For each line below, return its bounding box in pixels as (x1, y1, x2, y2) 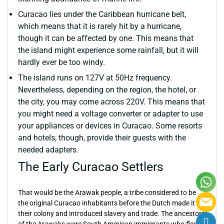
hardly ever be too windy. (18, 57, 105, 67)
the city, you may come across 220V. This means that (18, 97, 205, 106)
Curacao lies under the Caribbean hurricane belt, (18, 9, 186, 19)
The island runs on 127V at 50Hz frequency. (18, 73, 172, 82)
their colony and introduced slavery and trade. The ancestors (18, 209, 205, 217)
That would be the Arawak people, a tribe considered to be (18, 188, 196, 196)
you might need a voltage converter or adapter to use (18, 109, 203, 118)
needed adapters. (18, 145, 78, 154)
